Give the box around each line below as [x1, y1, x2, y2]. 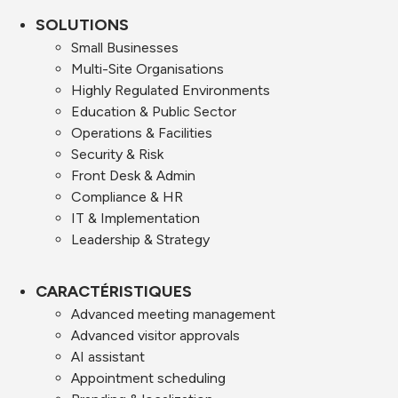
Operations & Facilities [71, 124, 212, 141]
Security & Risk [71, 146, 163, 163]
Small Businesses [71, 39, 179, 56]
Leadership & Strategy [71, 231, 210, 248]
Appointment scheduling [71, 370, 226, 386]
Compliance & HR [71, 188, 183, 205]
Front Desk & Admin [71, 167, 195, 184]
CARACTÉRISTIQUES [36, 282, 192, 301]
